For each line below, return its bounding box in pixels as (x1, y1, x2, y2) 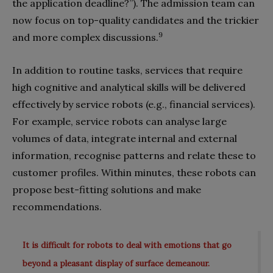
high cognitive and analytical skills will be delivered (12, 80, 246, 93)
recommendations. (12, 200, 102, 213)
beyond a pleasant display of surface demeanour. (23, 258, 210, 269)
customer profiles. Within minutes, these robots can (12, 166, 256, 179)
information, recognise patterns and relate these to (12, 149, 256, 161)
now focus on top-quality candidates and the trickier (12, 13, 259, 26)
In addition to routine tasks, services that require (12, 63, 243, 76)
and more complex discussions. (12, 30, 158, 43)
